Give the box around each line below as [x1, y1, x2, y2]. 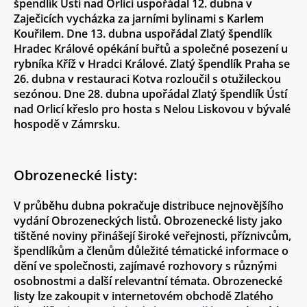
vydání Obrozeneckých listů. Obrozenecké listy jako [14, 213, 282, 228]
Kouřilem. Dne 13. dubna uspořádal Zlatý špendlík [14, 26, 272, 41]
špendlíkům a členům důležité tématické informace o [14, 243, 288, 258]
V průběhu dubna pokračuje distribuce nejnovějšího [14, 198, 284, 213]
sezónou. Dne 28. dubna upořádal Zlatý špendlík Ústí [14, 86, 287, 101]
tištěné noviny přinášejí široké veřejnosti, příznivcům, [14, 228, 291, 243]
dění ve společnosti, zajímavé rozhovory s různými [14, 258, 277, 273]
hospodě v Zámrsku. [14, 116, 120, 132]
